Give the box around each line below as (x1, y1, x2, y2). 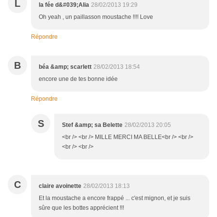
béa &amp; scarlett (39, 63, 92, 71)
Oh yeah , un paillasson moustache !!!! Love (39, 14, 153, 21)
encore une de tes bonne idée (39, 76, 118, 83)
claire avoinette (39, 183, 81, 190)
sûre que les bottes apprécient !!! (39, 204, 124, 212)
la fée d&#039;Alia (39, 1, 89, 9)
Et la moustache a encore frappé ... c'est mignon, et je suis (39, 195, 190, 202)
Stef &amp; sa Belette (62, 122, 123, 129)
